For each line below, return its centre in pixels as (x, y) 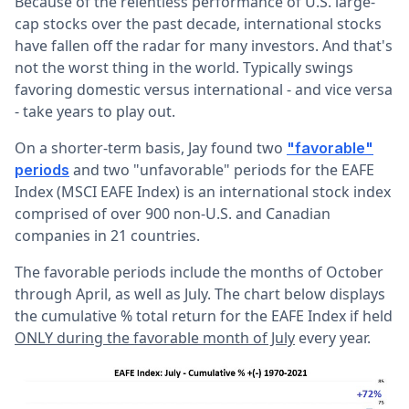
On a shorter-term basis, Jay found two (151, 147)
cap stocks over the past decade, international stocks (198, 23)
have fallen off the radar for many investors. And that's (204, 45)
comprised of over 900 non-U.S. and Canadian (173, 213)
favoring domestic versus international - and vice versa (204, 89)
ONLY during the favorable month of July (155, 337)
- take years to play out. (97, 111)
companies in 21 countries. (107, 235)
